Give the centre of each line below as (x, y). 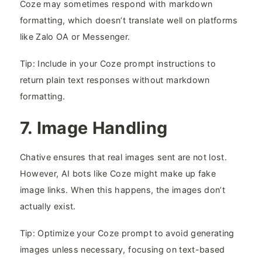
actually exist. (48, 206)
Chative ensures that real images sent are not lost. (123, 157)
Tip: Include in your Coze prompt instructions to (118, 64)
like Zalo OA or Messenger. (75, 37)
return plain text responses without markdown (115, 80)
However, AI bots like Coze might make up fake (118, 173)
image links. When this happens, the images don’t (122, 189)
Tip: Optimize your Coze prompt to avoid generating (127, 233)
